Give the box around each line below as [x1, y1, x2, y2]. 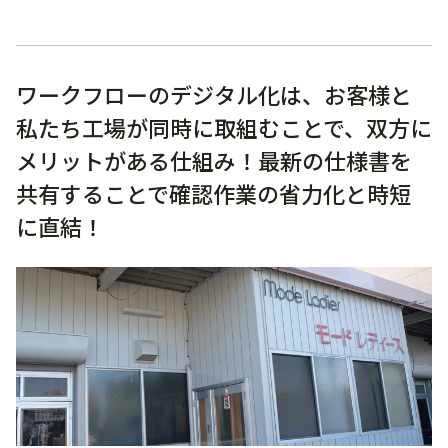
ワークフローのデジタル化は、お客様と [16, 78, 412, 111]
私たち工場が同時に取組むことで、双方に [16, 111, 432, 144]
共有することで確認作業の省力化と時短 [16, 177, 411, 210]
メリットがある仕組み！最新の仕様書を [16, 144, 412, 177]
